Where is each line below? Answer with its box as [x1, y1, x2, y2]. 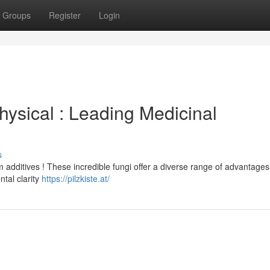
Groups [2, 9, 31, 21]
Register [49, 9, 81, 21]
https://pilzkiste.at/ [42, 172, 110, 184]
